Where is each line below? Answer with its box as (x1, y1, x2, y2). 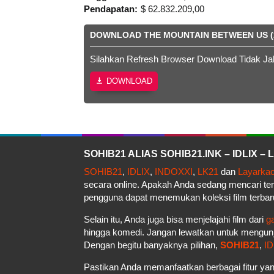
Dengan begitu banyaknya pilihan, (84, 239, 220, 250)
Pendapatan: (84, 3, 138, 14)
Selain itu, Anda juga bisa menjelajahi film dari (84, 213, 266, 224)
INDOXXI (155, 166, 193, 177)
